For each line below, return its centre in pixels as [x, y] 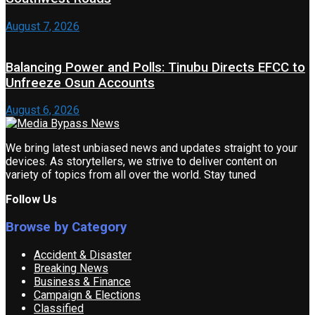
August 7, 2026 [43, 26]
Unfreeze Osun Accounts [80, 83]
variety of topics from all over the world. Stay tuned [131, 175]
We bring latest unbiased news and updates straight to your [152, 148]
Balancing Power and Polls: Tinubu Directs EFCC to [155, 67]
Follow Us [31, 200]
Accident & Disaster [83, 255]
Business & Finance [82, 281]
